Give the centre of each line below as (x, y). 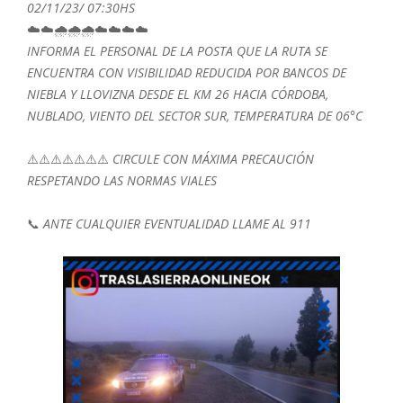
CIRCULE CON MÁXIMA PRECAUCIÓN (213, 158)
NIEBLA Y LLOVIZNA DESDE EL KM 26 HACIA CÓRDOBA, (178, 94)
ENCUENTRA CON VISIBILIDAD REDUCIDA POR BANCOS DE (187, 72)
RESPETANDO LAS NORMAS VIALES (122, 180)
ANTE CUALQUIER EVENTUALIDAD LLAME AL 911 (177, 223)
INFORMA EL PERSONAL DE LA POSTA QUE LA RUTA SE (177, 50)
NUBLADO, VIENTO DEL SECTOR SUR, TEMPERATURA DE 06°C (195, 115)
